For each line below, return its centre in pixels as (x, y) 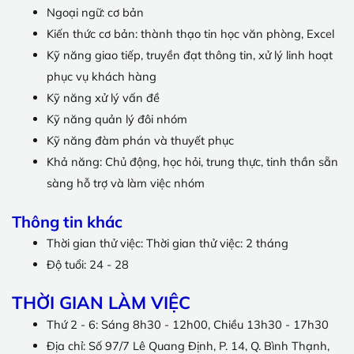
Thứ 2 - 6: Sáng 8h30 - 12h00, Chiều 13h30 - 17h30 (187, 324)
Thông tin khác (67, 221)
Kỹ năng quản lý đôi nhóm (117, 119)
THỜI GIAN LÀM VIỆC (101, 302)
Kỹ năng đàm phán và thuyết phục (140, 140)
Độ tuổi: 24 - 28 (87, 264)
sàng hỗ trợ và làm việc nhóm (125, 183)
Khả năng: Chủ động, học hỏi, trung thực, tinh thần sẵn (192, 161)
